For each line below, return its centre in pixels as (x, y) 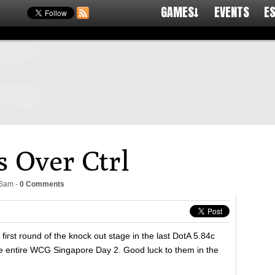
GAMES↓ (180, 12)
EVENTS (232, 12)
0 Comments (42, 184)
